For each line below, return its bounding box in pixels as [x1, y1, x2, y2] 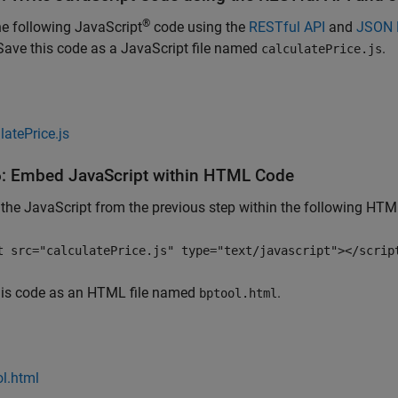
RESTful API [249, 19, 325, 36]
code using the [150, 19, 249, 36]
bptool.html [199, 286, 277, 300]
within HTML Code [148, 165, 294, 186]
